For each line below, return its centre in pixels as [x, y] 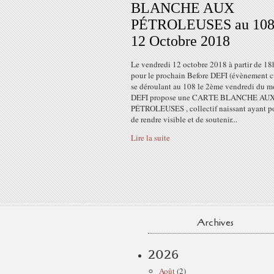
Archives [215, 223]
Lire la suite [150, 138]
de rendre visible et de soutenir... [184, 119]
